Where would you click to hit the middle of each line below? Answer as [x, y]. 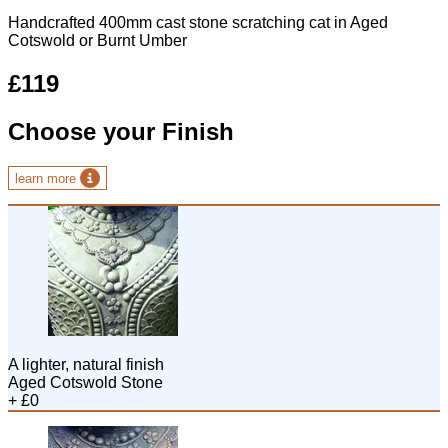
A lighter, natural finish [86, 364]
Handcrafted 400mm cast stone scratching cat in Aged [198, 23]
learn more [47, 179]
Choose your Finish [121, 132]
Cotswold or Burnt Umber [97, 41]
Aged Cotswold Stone [85, 382]
